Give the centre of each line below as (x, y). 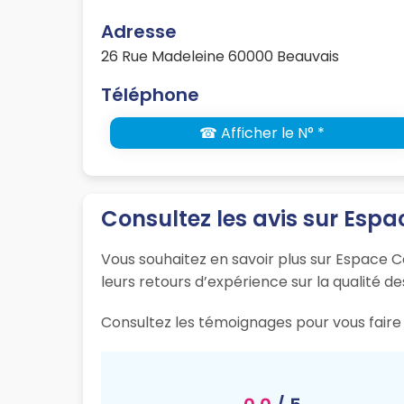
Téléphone (150, 95)
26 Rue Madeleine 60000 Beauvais (220, 57)
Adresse (139, 32)
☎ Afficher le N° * (262, 133)
